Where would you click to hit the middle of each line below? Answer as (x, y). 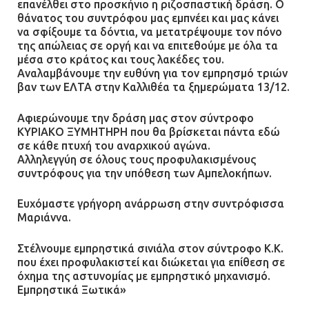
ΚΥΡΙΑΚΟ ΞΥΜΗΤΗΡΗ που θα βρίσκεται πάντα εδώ (149, 131)
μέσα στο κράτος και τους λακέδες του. (121, 60)
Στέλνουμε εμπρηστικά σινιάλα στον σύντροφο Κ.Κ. (150, 248)
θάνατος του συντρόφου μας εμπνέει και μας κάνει (148, 18)
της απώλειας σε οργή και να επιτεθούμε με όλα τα (148, 46)
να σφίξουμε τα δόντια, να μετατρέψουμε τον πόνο (150, 32)
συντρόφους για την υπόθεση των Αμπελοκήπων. (144, 173)
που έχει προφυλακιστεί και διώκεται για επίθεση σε (151, 262)
